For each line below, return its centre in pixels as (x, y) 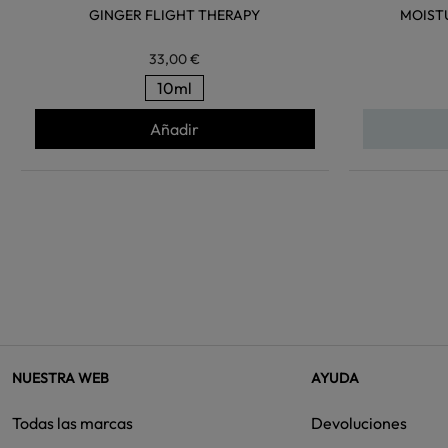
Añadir (175, 128)
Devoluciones (358, 422)
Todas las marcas (72, 422)
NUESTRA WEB (60, 377)
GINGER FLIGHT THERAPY (175, 14)
